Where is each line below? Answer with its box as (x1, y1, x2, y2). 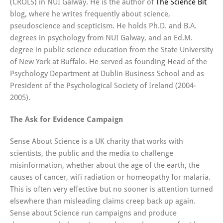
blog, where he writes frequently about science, (10, 9, 170, 19)
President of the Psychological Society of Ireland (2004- (10, 81, 196, 91)
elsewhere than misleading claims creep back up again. (10, 197, 196, 206)
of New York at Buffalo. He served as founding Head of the (10, 57, 207, 67)
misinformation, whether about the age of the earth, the (10, 161, 200, 170)
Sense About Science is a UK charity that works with (10, 137, 183, 146)
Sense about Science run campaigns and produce (10, 209, 177, 218)
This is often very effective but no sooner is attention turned (10, 185, 213, 194)
